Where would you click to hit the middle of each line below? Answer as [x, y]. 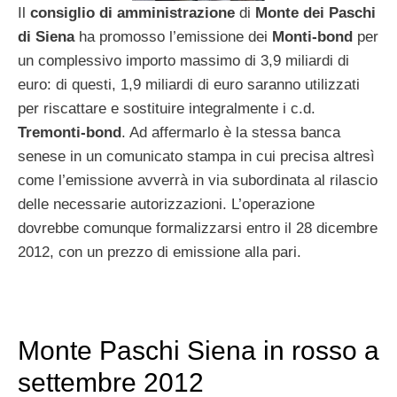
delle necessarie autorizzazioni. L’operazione [166, 204]
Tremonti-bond [70, 132]
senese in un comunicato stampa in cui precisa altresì [196, 156]
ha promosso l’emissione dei [173, 36]
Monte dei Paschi [315, 12]
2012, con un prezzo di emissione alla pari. [160, 252]
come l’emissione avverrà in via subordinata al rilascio [198, 180]
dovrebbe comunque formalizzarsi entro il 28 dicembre [198, 228]
